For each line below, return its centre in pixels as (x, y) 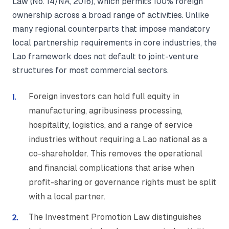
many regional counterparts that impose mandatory (111, 29)
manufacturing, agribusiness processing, (106, 111)
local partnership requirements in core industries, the (114, 43)
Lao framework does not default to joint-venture (105, 57)
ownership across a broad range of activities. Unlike (111, 15)
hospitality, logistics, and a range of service (111, 125)
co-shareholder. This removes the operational (116, 154)
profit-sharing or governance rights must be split (122, 182)
